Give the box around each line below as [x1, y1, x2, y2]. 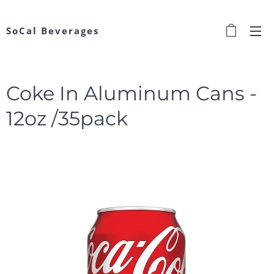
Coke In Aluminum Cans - [6, 81, 257, 105]
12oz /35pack [6, 106, 128, 130]
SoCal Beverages [6, 24, 99, 37]
